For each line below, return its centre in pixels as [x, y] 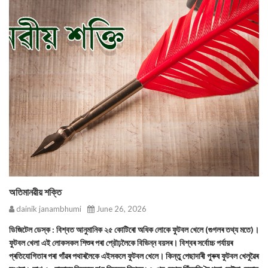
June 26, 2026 [121, 209]
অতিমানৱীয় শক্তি [35, 192]
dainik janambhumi [48, 209]
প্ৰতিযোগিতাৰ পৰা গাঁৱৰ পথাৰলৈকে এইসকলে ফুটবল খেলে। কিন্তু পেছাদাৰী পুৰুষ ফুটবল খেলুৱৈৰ [134, 256]
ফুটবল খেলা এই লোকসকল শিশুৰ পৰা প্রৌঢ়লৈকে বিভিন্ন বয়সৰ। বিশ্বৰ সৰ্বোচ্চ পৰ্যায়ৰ [121, 243]
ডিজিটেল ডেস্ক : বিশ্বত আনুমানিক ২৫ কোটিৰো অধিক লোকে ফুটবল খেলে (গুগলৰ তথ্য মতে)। [134, 229]
